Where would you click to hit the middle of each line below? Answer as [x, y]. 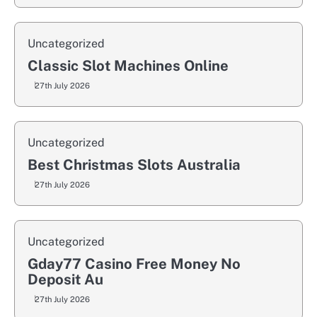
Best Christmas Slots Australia [134, 165]
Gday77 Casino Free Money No [134, 264]
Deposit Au [65, 279]
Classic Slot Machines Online [128, 65]
